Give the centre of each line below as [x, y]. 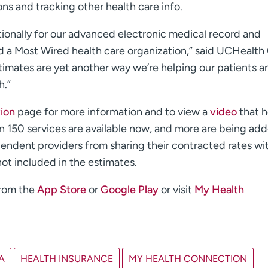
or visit [178, 190]
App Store [63, 190]
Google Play [131, 190]
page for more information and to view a [114, 112]
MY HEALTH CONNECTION [188, 259]
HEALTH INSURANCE [67, 259]
